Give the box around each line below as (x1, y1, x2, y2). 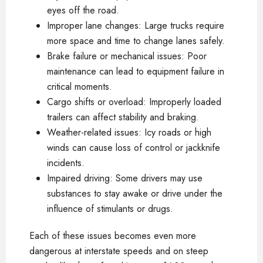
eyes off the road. (47, 3, 119, 17)
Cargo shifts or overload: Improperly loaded (47, 95, 221, 109)
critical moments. (47, 79, 112, 93)
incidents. (47, 156, 85, 170)
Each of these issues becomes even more (29, 228, 196, 242)
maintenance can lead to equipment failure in (47, 64, 224, 78)
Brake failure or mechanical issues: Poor (47, 49, 207, 63)
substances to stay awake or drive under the (47, 186, 222, 200)
